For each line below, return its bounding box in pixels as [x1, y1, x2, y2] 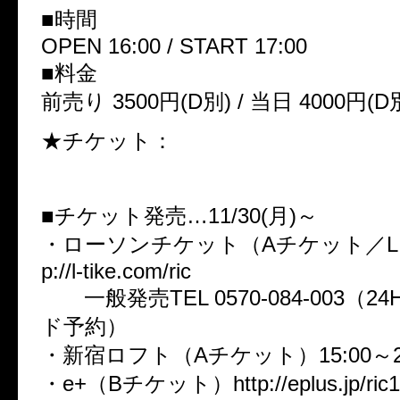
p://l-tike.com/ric [41, 259, 191, 284]
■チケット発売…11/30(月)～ [41, 204, 318, 229]
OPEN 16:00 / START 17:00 [41, 34, 307, 59]
